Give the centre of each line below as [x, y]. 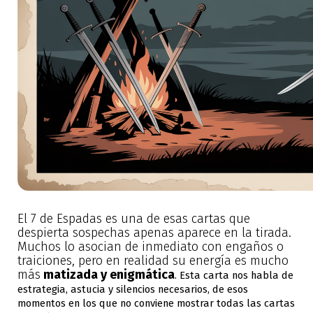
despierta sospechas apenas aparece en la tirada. [154, 232]
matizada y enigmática [108, 274]
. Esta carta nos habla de [234, 275]
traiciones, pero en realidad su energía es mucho [153, 260]
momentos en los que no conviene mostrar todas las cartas [156, 303]
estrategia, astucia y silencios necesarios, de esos [133, 289]
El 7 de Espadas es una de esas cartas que [134, 218]
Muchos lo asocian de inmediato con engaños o [151, 246]
